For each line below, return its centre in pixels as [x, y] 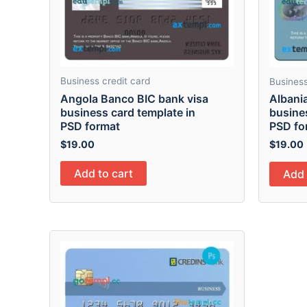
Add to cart [103, 173]
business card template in [128, 112]
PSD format [90, 126]
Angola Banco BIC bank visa [134, 98]
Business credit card [105, 81]
